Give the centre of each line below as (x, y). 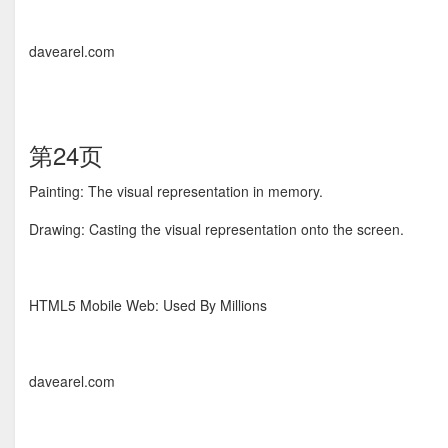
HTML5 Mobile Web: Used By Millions (148, 305)
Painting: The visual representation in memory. (176, 191)
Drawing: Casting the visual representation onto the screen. (216, 229)
